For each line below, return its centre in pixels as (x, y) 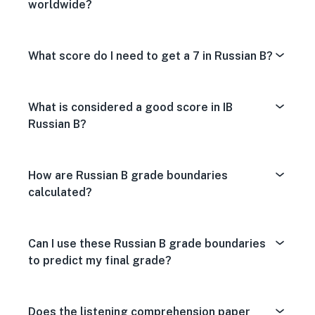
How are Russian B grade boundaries (128, 175)
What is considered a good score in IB (130, 107)
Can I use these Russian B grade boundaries (147, 244)
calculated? (60, 192)
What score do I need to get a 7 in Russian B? (150, 56)
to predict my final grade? (100, 261)
